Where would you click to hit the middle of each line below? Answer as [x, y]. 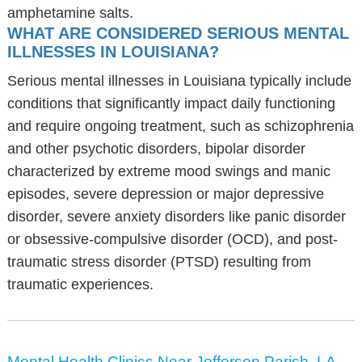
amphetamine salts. [70, 13]
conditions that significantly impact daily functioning [171, 103]
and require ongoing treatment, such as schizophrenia [180, 126]
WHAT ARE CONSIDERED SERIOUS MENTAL [178, 33]
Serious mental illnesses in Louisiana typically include [179, 81]
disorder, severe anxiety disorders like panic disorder [176, 217]
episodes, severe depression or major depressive [165, 194]
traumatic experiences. [80, 284]
